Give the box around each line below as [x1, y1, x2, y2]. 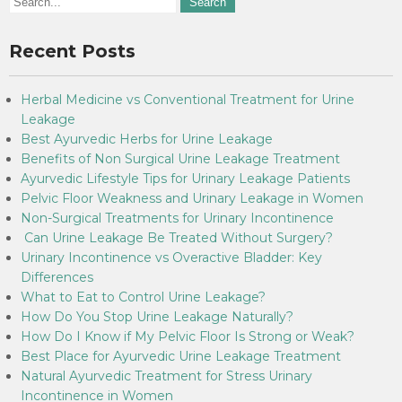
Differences [21, 269, 93, 285]
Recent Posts [9, 40, 135, 62]
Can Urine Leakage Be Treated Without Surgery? [21, 230, 333, 246]
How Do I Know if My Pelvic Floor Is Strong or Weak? [21, 328, 354, 345]
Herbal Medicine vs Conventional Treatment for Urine [21, 92, 354, 108]
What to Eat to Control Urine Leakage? [21, 289, 266, 305]
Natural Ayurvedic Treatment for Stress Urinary [21, 368, 312, 384]
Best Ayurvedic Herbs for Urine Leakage [21, 131, 273, 147]
